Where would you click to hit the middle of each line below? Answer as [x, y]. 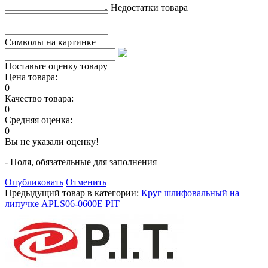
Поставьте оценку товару [56, 66]
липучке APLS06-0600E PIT [62, 203]
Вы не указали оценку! [52, 141]
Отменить [86, 182]
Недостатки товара [149, 7]
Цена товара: [31, 77]
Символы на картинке [50, 42]
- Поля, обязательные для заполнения [81, 162]
